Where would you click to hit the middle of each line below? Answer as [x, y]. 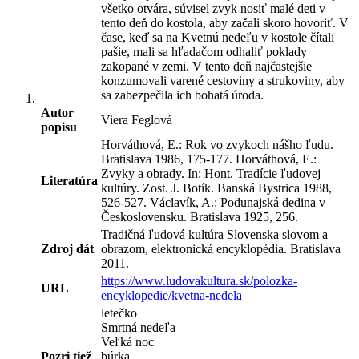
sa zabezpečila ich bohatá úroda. [182, 95]
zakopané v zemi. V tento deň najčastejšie [206, 66]
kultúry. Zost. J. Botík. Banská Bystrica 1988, [216, 188]
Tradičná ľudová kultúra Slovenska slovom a [214, 234]
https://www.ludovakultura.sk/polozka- [199, 280]
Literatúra [69, 180]
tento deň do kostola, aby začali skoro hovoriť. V [225, 22]
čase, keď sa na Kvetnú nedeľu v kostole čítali [218, 37]
